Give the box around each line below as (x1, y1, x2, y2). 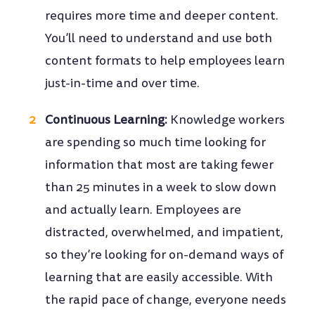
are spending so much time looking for (45, 134, 266, 152)
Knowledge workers (167, 111, 285, 129)
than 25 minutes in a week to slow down (45, 179, 277, 197)
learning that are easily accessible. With (45, 269, 274, 287)
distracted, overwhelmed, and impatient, (45, 224, 284, 242)
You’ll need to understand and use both (45, 30, 273, 48)
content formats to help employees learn (45, 52, 285, 70)
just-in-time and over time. (45, 75, 200, 93)
